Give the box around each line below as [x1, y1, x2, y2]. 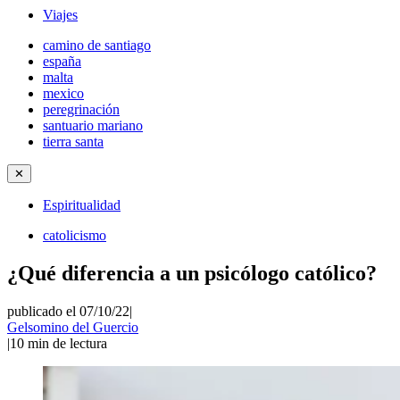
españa [43, 54, 81, 69]
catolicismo [43, 228, 106, 243]
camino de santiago [43, 37, 151, 53]
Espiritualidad [43, 197, 121, 212]
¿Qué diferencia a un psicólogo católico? [7, 261, 377, 285]
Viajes [43, 7, 78, 22]
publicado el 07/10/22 [7, 303, 129, 319]
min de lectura [28, 335, 107, 351]
